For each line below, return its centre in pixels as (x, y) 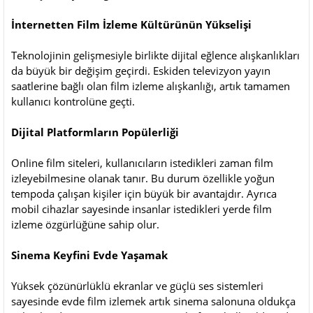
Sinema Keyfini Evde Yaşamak (89, 255)
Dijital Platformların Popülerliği (95, 132)
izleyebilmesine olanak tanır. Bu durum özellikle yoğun (143, 178)
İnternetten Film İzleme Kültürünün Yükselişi (131, 24)
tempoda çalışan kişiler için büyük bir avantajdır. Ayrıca (144, 193)
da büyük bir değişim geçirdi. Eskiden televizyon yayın (141, 70)
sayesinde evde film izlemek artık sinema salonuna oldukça (153, 301)
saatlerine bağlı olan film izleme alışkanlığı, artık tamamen (151, 86)
